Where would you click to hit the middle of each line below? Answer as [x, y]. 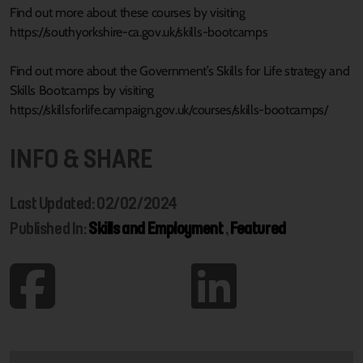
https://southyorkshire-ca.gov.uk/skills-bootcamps [139, 32]
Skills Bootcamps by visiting [82, 90]
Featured [258, 228]
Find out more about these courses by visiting [128, 12]
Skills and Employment [156, 228]
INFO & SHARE [81, 158]
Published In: [49, 228]
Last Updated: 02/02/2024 [94, 203]
